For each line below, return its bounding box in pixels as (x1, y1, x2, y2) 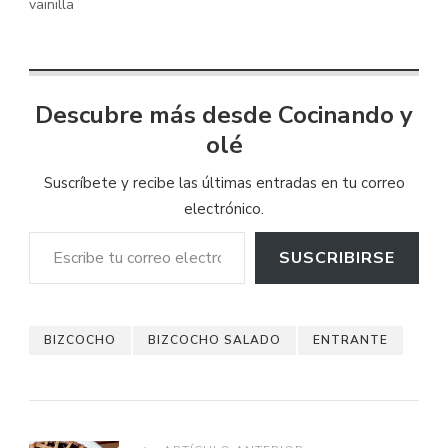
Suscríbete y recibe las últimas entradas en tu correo (43, 173, 405, 194)
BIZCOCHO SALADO (148, 332, 281, 349)
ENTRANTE (313, 332, 388, 349)
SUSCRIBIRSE (279, 247, 395, 270)
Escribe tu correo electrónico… (28, 219, 130, 244)
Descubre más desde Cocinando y (35, 99, 413, 132)
